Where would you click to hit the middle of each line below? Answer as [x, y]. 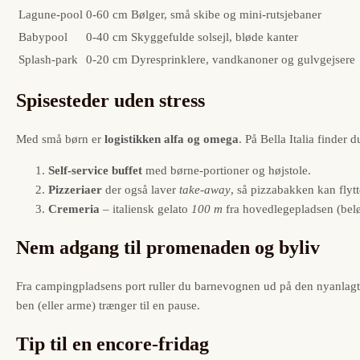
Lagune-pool [51, 15]
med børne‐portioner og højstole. [227, 171]
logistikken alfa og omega [172, 139]
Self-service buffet [95, 171]
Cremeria [74, 209]
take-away [205, 190]
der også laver [141, 190]
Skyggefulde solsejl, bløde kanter [215, 37]
